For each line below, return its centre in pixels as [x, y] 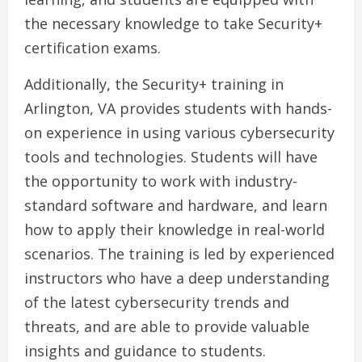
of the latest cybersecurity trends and [157, 303]
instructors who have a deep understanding [177, 278]
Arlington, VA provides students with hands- [178, 109]
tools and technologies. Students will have [171, 157]
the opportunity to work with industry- [161, 181]
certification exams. [93, 48]
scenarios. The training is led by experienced [179, 254]
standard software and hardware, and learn [176, 206]
